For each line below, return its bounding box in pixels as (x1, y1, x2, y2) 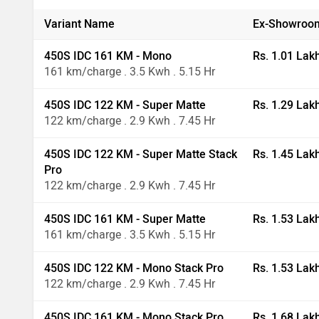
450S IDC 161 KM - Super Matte (44, 211, 206, 226)
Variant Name (44, 16, 115, 31)
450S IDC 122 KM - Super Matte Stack (44, 147, 237, 161)
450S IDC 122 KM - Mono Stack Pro (44, 261, 224, 275)
